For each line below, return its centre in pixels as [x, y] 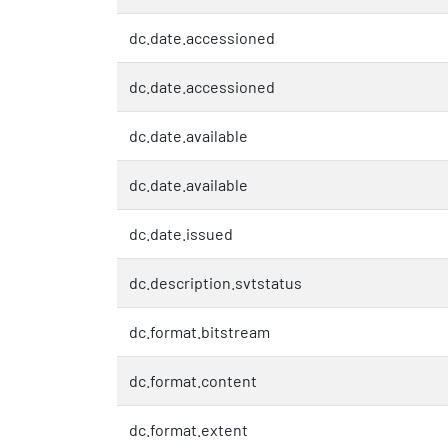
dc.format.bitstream [199, 331]
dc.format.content [193, 380]
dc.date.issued [181, 233]
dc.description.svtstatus [215, 282]
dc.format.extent [188, 429]
